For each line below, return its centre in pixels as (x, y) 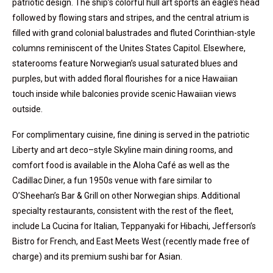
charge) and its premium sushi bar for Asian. (97, 257)
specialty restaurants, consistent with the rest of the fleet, (123, 211)
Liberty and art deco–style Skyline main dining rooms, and (122, 150)
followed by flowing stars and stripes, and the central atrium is (131, 18)
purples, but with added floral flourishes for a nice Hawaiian (125, 79)
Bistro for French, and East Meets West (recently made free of (131, 242)
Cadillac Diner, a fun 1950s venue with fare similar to (112, 181)
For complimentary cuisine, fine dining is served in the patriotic (131, 135)
